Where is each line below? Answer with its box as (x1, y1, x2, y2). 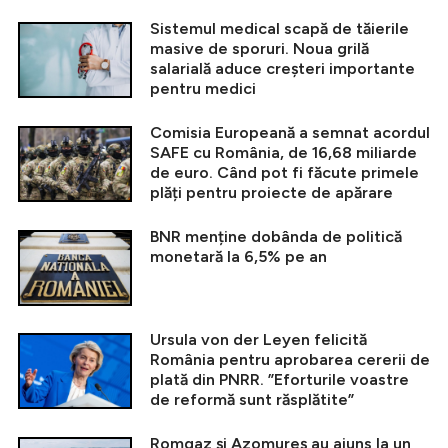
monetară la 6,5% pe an (150, 247, 327, 267)
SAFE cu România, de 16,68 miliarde (150, 143, 417, 163)
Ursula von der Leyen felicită (150, 330, 367, 350)
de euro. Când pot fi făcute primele (150, 163, 419, 183)
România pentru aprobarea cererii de (150, 350, 430, 370)
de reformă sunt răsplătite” (150, 390, 354, 410)
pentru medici (150, 79, 256, 99)
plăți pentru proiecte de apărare (150, 183, 393, 203)
